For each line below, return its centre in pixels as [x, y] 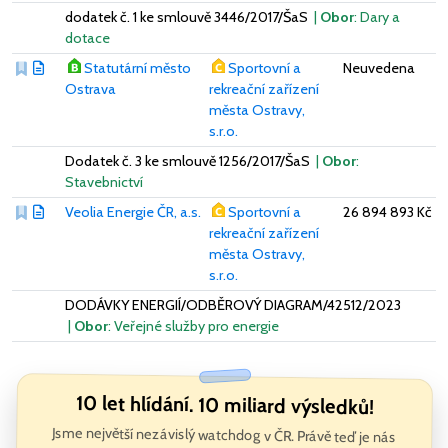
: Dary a [377, 16]
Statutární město [137, 67]
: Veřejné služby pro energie [193, 325]
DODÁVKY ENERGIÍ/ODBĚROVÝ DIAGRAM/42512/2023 [233, 304]
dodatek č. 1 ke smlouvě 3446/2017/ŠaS [188, 16]
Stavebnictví [104, 181]
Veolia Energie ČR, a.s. [133, 211]
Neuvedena [379, 67]
